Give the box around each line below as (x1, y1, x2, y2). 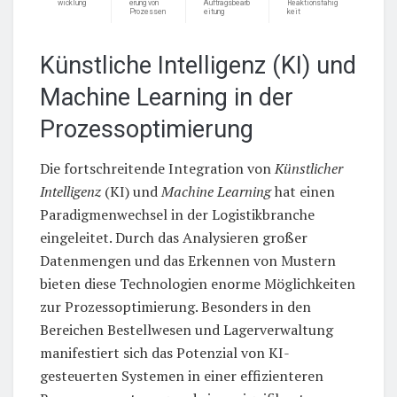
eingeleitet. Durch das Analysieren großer (40, 228, 307, 248)
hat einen (271, 182, 335, 202)
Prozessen (129, 6, 166, 16)
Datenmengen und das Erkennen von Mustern (40, 251, 336, 271)
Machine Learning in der (40, 82, 293, 112)
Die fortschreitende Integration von (40, 159, 275, 179)
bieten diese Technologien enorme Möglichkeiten (40, 274, 355, 294)
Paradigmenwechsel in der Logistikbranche (40, 205, 315, 225)
